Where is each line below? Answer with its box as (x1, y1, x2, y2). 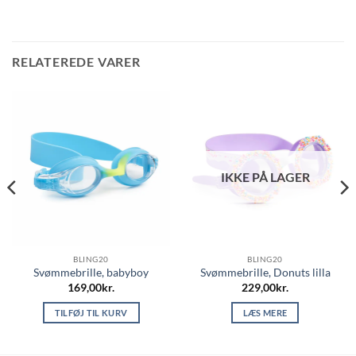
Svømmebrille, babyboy (33, 266, 149, 280)
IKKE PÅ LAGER (220, 168, 310, 184)
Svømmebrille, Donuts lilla (199, 266, 331, 280)
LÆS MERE (242, 307, 288, 318)
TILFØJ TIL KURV (54, 307, 128, 318)
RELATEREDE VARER (12, 54, 141, 70)
